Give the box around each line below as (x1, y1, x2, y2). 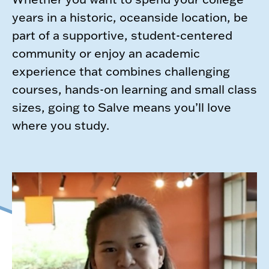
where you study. (12, 116, 109, 133)
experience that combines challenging (12, 62, 230, 79)
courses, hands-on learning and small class (12, 80, 257, 97)
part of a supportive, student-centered (12, 26, 232, 43)
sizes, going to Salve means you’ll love (12, 98, 231, 115)
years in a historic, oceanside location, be (12, 8, 248, 25)
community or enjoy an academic (12, 44, 200, 61)
